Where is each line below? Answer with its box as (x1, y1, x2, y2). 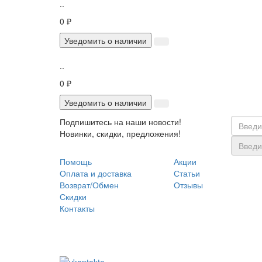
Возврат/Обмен (60, 178, 119, 191)
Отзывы (174, 178, 203, 191)
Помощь (60, 155, 92, 167)
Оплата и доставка (60, 167, 132, 179)
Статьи (174, 167, 200, 179)
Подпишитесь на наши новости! (60, 115, 181, 127)
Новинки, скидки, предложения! (60, 127, 181, 139)
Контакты (60, 202, 95, 214)
